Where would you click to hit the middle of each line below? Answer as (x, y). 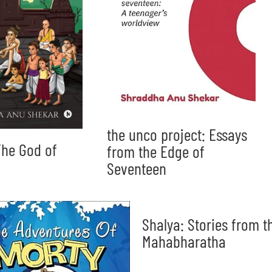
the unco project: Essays (177, 134)
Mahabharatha (184, 241)
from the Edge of (156, 151)
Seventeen (137, 168)
